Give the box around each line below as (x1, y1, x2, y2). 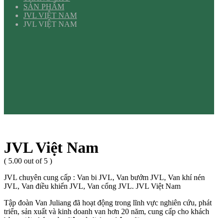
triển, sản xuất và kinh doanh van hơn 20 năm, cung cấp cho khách (4, 207, 209, 216)
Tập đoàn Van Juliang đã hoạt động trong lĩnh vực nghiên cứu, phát (4, 199, 212, 207)
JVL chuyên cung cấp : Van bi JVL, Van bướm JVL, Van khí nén (4, 173, 205, 182)
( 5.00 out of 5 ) (4, 157, 52, 165)
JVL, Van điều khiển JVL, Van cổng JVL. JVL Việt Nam (4, 182, 181, 191)
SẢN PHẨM (23, 2, 64, 11)
